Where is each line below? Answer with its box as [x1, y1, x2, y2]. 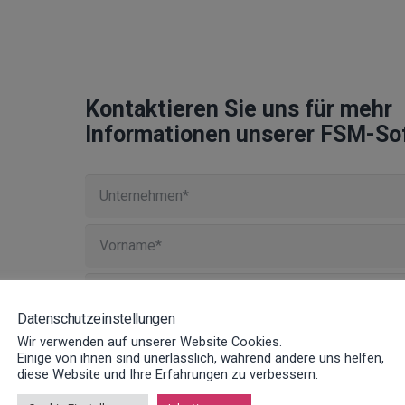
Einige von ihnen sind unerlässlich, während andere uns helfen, [17, 350, 384, 366]
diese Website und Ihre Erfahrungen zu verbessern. [17, 366, 318, 382]
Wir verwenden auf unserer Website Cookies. [17, 334, 282, 350]
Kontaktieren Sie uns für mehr [85, 96, 392, 123]
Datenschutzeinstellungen [17, 310, 175, 327]
